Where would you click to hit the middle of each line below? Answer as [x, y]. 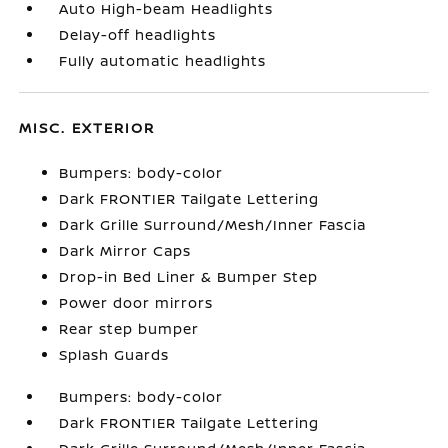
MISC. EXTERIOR [87, 127]
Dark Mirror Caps [125, 250]
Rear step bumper [129, 328]
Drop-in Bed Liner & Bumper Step [189, 276]
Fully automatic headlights [163, 60]
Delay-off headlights [138, 34]
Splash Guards [114, 354]
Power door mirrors [136, 302]
